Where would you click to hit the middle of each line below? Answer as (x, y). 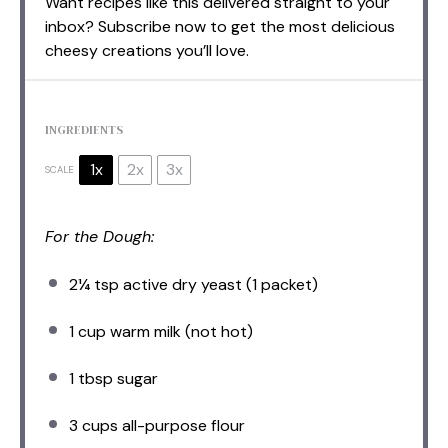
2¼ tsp (94, 285)
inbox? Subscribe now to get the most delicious (220, 27)
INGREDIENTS (84, 130)
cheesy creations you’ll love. (147, 51)
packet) (287, 285)
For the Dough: (99, 237)
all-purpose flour (181, 426)
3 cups (93, 426)
